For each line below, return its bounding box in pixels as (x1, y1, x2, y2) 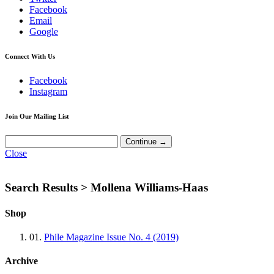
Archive (5, 256, 38, 267)
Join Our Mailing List (5, 112, 69, 120)
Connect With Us (5, 52, 55, 60)
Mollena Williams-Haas (87, 181, 208, 194)
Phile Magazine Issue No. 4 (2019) (44, 231, 179, 242)
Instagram (29, 86, 67, 97)
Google (29, 26, 58, 37)
